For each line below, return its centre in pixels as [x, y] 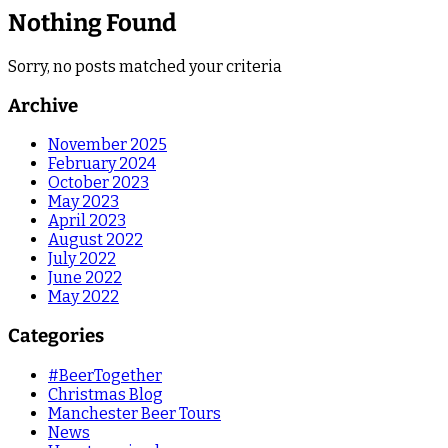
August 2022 [95, 240]
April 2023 [87, 221]
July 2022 [82, 259]
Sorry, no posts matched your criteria [145, 66]
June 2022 [85, 278]
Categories [56, 335]
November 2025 [107, 145]
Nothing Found [92, 22]
